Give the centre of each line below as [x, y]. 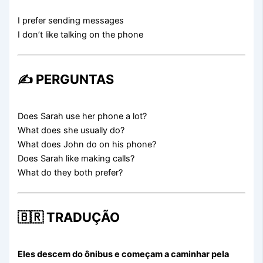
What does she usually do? [71, 131]
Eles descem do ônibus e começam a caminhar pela [124, 254]
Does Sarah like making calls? [76, 159]
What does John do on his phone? [87, 145]
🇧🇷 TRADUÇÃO [69, 217]
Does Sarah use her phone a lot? [82, 117]
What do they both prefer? [70, 173]
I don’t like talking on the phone [81, 35]
